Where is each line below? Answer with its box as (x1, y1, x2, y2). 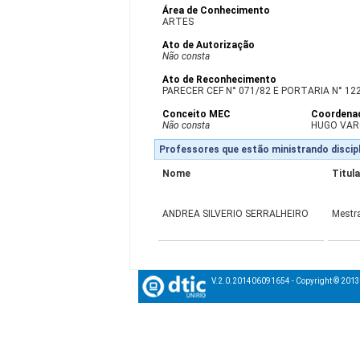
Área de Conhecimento (162, 5, 271, 16)
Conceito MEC (162, 108, 231, 120)
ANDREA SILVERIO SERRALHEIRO (162, 208, 309, 219)
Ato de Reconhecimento (162, 74, 277, 85)
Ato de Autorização (162, 39, 256, 51)
